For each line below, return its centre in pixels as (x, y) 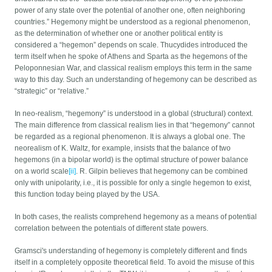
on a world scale (42, 172)
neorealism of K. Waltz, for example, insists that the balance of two (123, 148)
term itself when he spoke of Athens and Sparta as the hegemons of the (131, 57)
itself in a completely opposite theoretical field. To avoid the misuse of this (135, 263)
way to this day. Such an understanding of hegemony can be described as (136, 80)
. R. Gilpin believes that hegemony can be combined (162, 172)
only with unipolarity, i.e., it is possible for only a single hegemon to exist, (133, 183)
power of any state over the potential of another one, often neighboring (130, 11)
